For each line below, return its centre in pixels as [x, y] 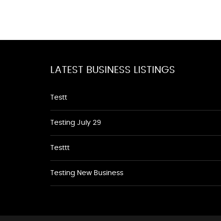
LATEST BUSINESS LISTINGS [113, 70]
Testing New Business [87, 173]
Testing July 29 [76, 123]
